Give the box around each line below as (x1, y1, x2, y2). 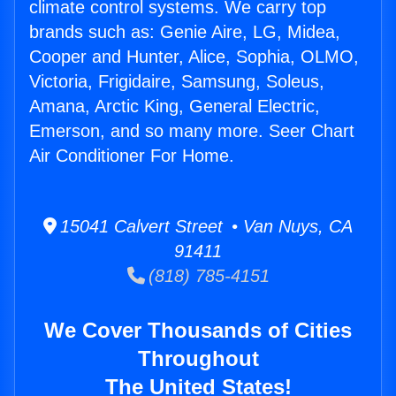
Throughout (137, 346, 259, 371)
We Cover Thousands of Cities (44, 318, 352, 343)
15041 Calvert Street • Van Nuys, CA (57, 217, 353, 237)
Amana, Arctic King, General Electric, (29, 96, 320, 117)
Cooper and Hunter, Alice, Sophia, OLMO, (29, 47, 359, 67)
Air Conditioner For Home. (29, 146, 234, 166)
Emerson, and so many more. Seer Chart (29, 121, 354, 141)
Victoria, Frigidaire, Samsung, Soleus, (29, 72, 324, 92)
